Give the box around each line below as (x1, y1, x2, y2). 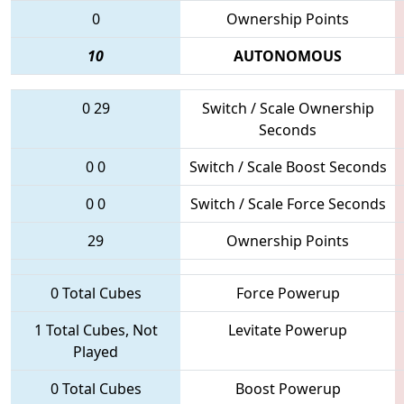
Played (73, 341, 118, 362)
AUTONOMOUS (234, 45, 342, 66)
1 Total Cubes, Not (33, 319, 158, 340)
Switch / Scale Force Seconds (189, 193, 386, 214)
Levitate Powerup (228, 319, 347, 340)
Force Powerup (235, 282, 340, 303)
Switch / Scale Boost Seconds (188, 156, 387, 177)
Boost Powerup (234, 378, 341, 399)
